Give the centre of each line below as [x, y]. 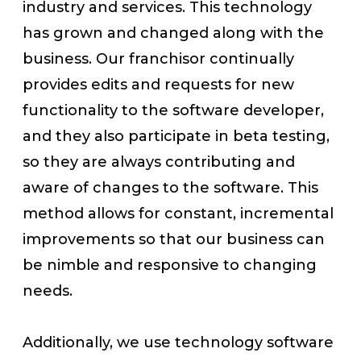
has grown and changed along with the [173, 33]
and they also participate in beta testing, [176, 136]
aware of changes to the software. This [170, 187]
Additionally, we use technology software [178, 342]
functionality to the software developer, [173, 110]
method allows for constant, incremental [178, 213]
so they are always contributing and [159, 162]
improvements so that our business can [174, 239]
